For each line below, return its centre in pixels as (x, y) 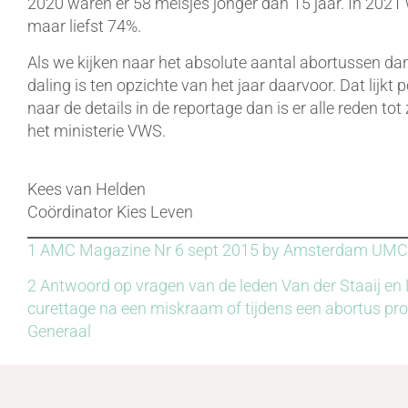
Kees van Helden (87, 189)
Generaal (59, 331)
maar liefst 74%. (84, 26)
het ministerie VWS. (97, 130)
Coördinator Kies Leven (110, 212)
